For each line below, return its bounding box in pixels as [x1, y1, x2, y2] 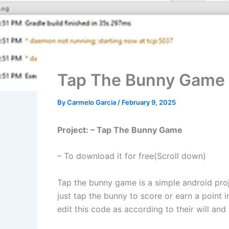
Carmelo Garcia [67, 98, 118, 106]
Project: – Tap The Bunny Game [57, 124, 182, 135]
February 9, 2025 [122, 98, 176, 106]
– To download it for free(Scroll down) [57, 151, 206, 162]
